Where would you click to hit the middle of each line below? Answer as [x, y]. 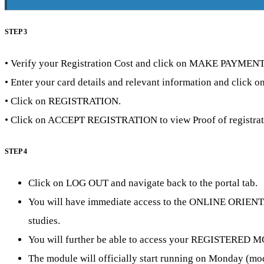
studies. [44, 221]
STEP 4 [16, 152]
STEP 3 [16, 32]
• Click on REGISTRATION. [63, 101]
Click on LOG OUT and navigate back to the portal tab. [143, 183]
